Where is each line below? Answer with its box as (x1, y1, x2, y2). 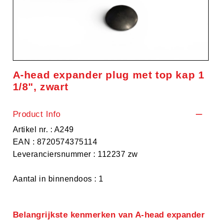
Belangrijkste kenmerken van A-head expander (12, 210, 205, 220)
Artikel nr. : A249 (12, 125, 74, 134)
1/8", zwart (12, 80, 69, 92)
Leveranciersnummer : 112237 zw (12, 150, 138, 159)
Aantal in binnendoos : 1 (12, 175, 104, 184)
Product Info (12, 109, 61, 119)
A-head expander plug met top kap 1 (12, 69, 205, 80)
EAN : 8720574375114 (12, 138, 98, 147)
